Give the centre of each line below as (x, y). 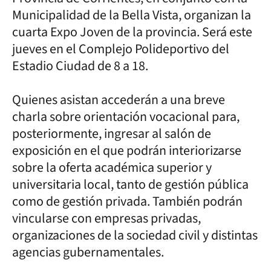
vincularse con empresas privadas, (106, 218)
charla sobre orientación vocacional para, (126, 117)
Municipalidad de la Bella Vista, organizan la (132, 15)
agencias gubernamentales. (89, 252)
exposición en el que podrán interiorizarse (127, 151)
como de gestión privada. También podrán (127, 201)
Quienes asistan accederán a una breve (119, 100)
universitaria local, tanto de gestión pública (130, 184)
